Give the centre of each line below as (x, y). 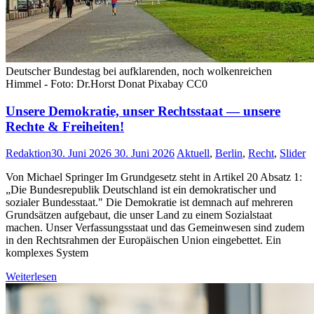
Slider (293, 153)
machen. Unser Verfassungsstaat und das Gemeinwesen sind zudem (155, 228)
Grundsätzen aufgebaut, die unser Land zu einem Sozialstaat (139, 215)
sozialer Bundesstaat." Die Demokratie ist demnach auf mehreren (149, 203)
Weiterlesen (31, 277)
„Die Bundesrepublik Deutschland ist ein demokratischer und (141, 190)
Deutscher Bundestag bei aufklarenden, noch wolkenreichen (139, 71)
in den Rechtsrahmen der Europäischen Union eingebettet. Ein (143, 240)
